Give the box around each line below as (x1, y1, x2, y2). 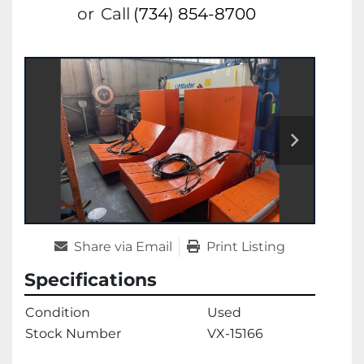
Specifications (24, 268, 157, 291)
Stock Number (25, 325, 121, 341)
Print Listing (206, 238, 285, 254)
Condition (25, 304, 90, 320)
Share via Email (74, 238, 172, 254)
